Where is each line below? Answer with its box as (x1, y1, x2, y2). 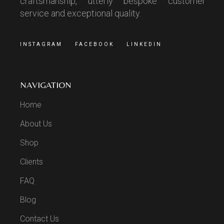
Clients (20, 156, 43, 166)
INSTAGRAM (20, 41, 63, 47)
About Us (20, 118, 52, 128)
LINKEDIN (126, 41, 162, 47)
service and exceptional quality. (20, 7, 141, 18)
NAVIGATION (20, 79, 72, 90)
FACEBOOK (75, 41, 114, 47)
